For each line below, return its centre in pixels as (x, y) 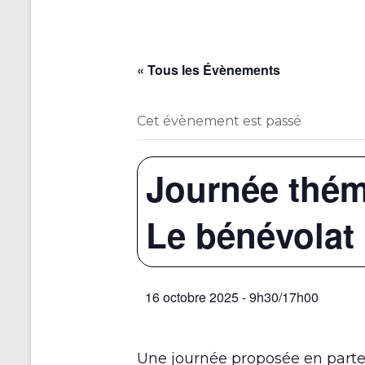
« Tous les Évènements (209, 70)
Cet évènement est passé (219, 121)
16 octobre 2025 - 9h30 (212, 297)
